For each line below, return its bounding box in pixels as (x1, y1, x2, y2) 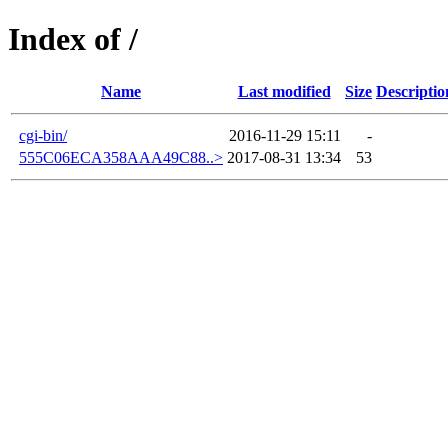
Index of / (8, 21, 138, 58)
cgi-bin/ (19, 126, 67, 144)
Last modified (237, 82, 331, 100)
